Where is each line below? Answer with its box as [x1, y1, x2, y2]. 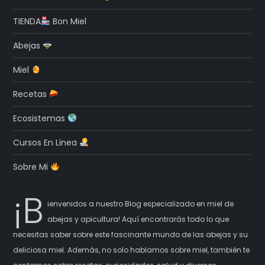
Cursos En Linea [13, 136, 80, 148]
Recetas [13, 88, 50, 100]
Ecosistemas [13, 112, 68, 124]
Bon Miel [50, 15, 87, 27]
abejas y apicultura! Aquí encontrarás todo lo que [47, 214, 230, 224]
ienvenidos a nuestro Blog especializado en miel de [47, 198, 234, 209]
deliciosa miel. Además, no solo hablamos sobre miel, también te [13, 244, 250, 255]
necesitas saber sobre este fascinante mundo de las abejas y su [13, 229, 248, 240]
